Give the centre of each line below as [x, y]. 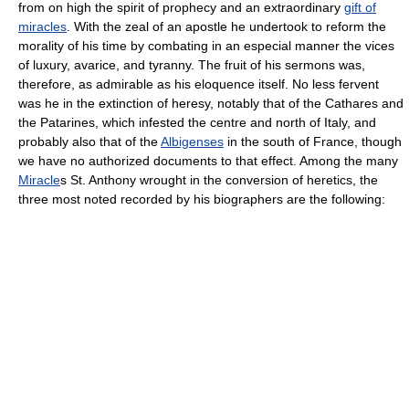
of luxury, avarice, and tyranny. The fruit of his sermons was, [192, 64]
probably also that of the [89, 141]
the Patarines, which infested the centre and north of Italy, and [197, 122]
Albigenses [192, 141]
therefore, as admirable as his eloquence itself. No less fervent [199, 84]
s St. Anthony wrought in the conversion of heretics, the [219, 179]
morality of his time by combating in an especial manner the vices [206, 45]
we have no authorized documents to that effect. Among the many [208, 160]
